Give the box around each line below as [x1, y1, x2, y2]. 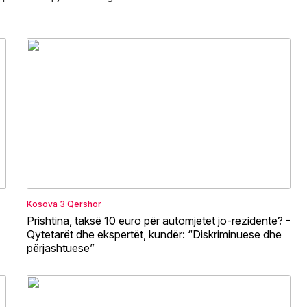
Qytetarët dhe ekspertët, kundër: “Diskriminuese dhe [27, 227, 282, 241]
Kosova [27, 198, 58, 209]
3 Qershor [60, 198, 101, 209]
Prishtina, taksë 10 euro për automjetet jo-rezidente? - [27, 213, 291, 228]
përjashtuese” [27, 241, 95, 255]
